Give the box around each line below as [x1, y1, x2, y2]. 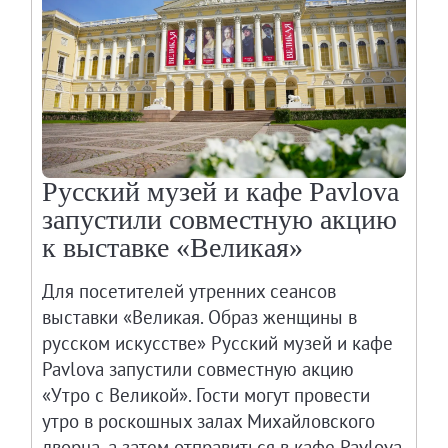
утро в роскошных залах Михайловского [42, 408, 376, 433]
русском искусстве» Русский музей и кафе [42, 330, 394, 355]
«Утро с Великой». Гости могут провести [42, 382, 371, 407]
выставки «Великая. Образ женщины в [42, 304, 358, 329]
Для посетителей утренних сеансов [42, 278, 337, 303]
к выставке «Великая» [42, 231, 304, 263]
